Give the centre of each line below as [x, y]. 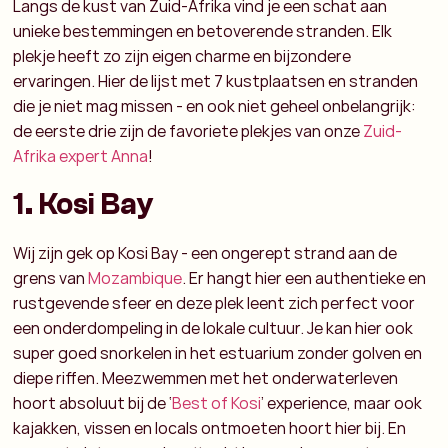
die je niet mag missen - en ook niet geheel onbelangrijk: [215, 105]
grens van [51, 277]
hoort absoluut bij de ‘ [93, 402]
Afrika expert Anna [81, 155]
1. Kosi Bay [83, 204]
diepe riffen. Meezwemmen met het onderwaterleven [206, 377]
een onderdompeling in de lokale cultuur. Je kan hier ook [213, 327]
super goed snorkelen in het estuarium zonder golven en [218, 352]
